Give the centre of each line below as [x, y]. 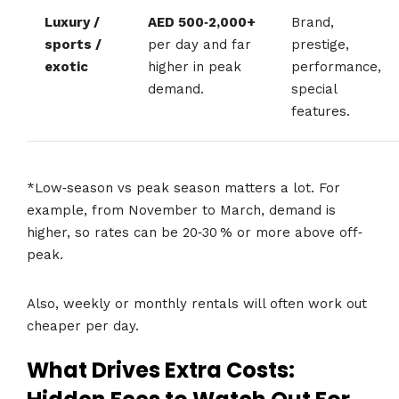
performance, [336, 66]
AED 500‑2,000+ [202, 22]
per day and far [199, 44]
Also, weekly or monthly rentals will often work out [197, 304]
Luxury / [72, 22]
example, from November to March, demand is [181, 211]
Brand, [313, 22]
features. [321, 111]
